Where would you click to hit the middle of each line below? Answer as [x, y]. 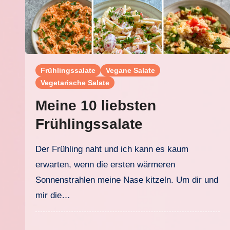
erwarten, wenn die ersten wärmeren [105, 165]
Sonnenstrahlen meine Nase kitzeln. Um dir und [127, 180]
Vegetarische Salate [75, 83]
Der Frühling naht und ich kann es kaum [39, 149]
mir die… [53, 195]
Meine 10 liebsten [96, 106]
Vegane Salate [130, 70]
